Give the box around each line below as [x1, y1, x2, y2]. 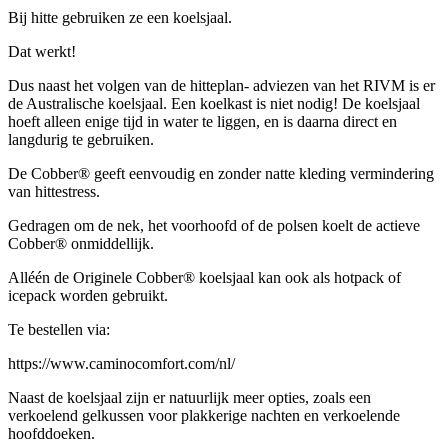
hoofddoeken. [8, 425, 95, 443]
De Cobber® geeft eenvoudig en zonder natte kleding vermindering [8, 165, 434, 183]
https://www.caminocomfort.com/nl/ [8, 355, 235, 373]
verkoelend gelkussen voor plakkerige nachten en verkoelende [8, 407, 400, 425]
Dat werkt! [8, 43, 76, 61]
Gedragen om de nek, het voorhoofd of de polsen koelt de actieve [8, 217, 420, 235]
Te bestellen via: [8, 321, 110, 339]
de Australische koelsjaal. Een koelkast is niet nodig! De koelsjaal [8, 95, 420, 113]
